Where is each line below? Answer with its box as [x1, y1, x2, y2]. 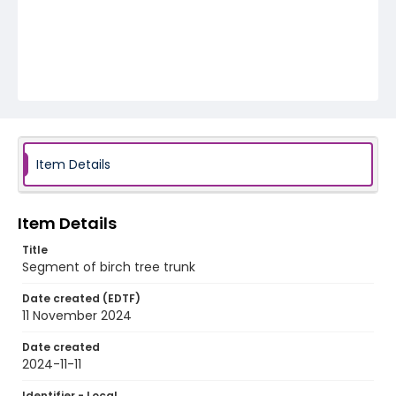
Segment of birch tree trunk [22, 258, 195, 276]
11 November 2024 [22, 307, 132, 324]
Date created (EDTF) [22, 291, 141, 306]
